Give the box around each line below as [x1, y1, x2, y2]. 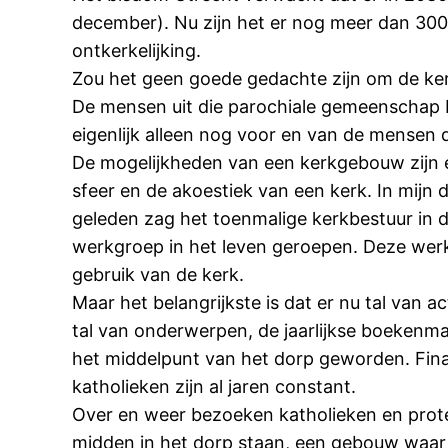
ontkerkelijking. [72, 40, 201, 62]
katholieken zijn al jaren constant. [72, 376, 356, 398]
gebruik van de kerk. [72, 264, 244, 286]
